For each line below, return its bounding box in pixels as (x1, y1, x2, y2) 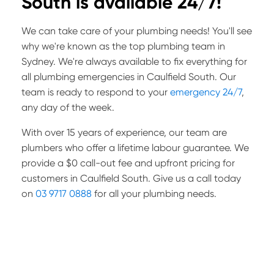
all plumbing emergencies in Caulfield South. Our (21, 71, 236, 83)
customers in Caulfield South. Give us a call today (21, 172, 241, 185)
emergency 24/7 (168, 86, 242, 98)
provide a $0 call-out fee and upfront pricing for (21, 157, 235, 169)
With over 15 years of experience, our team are (21, 127, 227, 139)
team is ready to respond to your (21, 86, 168, 98)
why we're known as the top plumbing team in (21, 40, 225, 53)
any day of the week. (21, 102, 114, 114)
